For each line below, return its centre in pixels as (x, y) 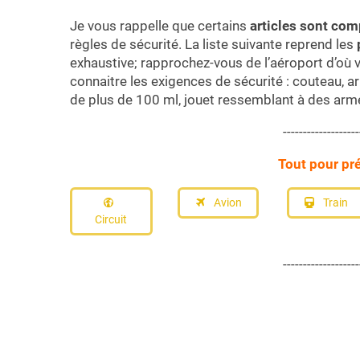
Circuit (111, 219)
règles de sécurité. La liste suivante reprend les (212, 44)
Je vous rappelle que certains (160, 25)
